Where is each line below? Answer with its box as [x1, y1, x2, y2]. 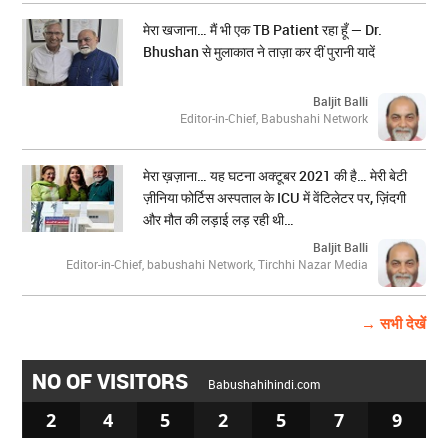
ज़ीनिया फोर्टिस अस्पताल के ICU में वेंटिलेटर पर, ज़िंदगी [143, 188, 407, 208]
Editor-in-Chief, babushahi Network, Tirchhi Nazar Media [65, 256, 368, 273]
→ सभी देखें [360, 313, 426, 334]
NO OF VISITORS [32, 367, 194, 396]
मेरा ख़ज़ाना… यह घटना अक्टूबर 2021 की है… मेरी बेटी [143, 166, 408, 186]
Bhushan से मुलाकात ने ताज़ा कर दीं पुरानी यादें [143, 42, 376, 62]
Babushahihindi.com [208, 376, 321, 393]
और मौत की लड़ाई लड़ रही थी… [143, 210, 295, 230]
